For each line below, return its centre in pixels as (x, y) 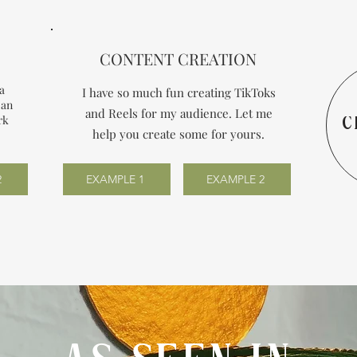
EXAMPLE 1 (115, 179)
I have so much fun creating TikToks (178, 92)
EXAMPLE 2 (235, 179)
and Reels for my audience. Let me (178, 113)
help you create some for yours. (178, 134)
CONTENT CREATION (178, 59)
